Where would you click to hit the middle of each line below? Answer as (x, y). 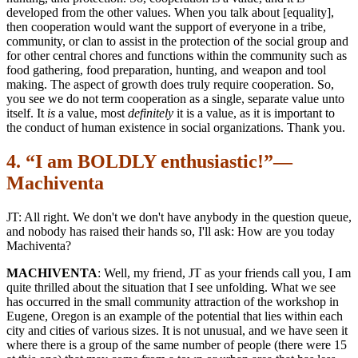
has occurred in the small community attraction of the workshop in (173, 301)
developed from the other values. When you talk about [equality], (170, 12)
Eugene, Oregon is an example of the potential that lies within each (175, 316)
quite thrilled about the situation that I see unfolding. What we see (171, 287)
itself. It (27, 113)
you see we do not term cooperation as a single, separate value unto (175, 98)
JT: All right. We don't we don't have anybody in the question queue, (179, 217)
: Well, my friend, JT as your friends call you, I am (224, 272)
